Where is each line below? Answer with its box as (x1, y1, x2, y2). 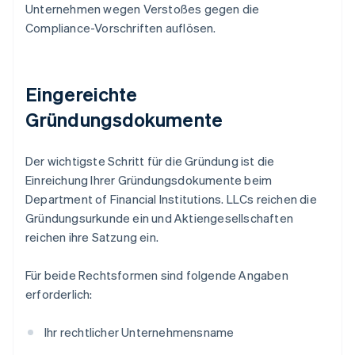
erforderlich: (25, 286, 93, 303)
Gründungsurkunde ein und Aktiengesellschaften (25, 210, 294, 227)
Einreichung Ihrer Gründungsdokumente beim (25, 172, 273, 189)
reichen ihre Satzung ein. (25, 229, 158, 246)
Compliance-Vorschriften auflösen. (25, 20, 216, 36)
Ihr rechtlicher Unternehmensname (44, 324, 235, 341)
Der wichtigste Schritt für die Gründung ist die (25, 153, 275, 170)
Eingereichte (25, 82, 138, 107)
